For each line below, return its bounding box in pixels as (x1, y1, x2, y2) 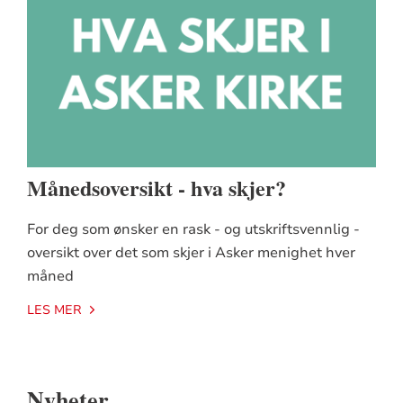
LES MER (26, 300, 82, 318)
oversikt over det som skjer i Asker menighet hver (26, 242, 355, 263)
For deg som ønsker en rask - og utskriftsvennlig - (26, 219, 360, 239)
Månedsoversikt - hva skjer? (26, 171, 286, 203)
